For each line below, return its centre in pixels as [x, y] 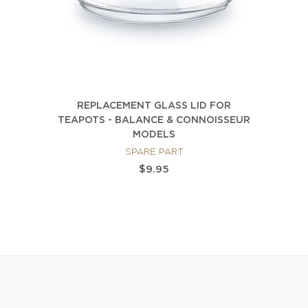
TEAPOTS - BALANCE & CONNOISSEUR [154, 121]
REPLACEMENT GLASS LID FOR [154, 106]
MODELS [154, 135]
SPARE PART [154, 153]
